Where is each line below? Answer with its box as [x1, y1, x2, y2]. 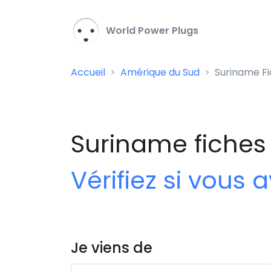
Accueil [71, 65, 105, 79]
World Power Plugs [103, 24, 198, 38]
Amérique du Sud [120, 65, 200, 79]
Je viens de [71, 238, 152, 258]
